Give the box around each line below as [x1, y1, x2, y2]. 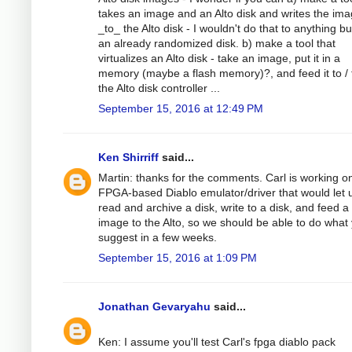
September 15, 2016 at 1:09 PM [98, 251, 257, 265]
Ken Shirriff [98, 151, 159, 164]
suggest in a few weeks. [98, 231, 217, 244]
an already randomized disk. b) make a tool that [98, 37, 335, 50]
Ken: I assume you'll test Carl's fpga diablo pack [98, 335, 335, 349]
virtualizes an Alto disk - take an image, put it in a [98, 52, 340, 65]
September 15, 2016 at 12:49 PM [98, 102, 263, 115]
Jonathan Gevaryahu [98, 300, 211, 313]
